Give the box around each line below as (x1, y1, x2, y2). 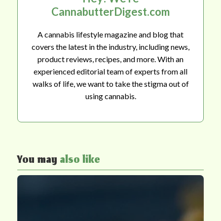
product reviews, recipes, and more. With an (37, 54, 184, 64)
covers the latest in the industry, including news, (32, 41, 189, 51)
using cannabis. (85, 91, 136, 101)
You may (17, 151, 60, 170)
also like (60, 151, 100, 170)
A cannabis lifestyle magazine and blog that (37, 29, 184, 39)
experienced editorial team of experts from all (34, 66, 187, 76)
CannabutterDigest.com (51, 4, 170, 18)
